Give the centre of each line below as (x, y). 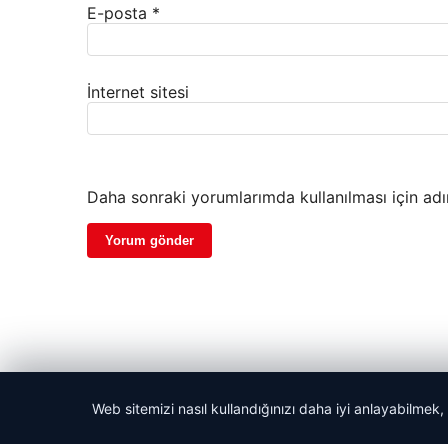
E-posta (119, 13)
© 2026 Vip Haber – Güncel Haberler (202, 421)
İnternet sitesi (138, 92)
